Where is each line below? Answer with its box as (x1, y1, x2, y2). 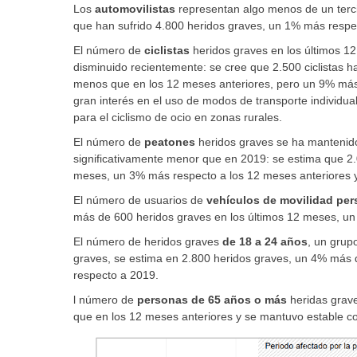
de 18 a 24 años (222, 235, 308, 249)
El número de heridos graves (73, 235, 222, 249)
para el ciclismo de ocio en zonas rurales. (73, 111, 282, 124)
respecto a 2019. (73, 269, 159, 282)
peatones (144, 135, 195, 149)
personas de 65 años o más (137, 293, 290, 307)
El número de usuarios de (73, 194, 206, 207)
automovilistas (95, 2, 175, 16)
